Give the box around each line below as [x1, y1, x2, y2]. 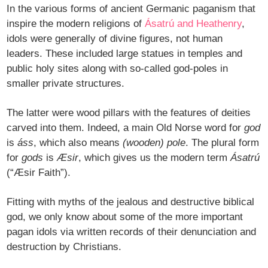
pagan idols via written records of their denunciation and [7, 226, 257, 238]
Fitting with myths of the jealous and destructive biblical [7, 196, 255, 208]
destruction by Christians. [7, 241, 122, 253]
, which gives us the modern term [78, 152, 231, 164]
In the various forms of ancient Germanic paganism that [7, 3, 256, 15]
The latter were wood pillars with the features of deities [7, 107, 251, 119]
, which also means [33, 137, 123, 149]
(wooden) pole [123, 137, 186, 149]
